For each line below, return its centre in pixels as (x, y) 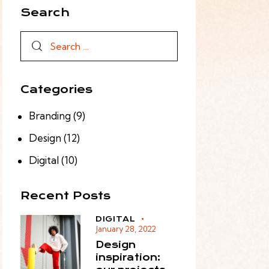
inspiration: (128, 257)
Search (45, 13)
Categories (56, 89)
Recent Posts (65, 196)
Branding (50, 116)
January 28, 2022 (125, 228)
